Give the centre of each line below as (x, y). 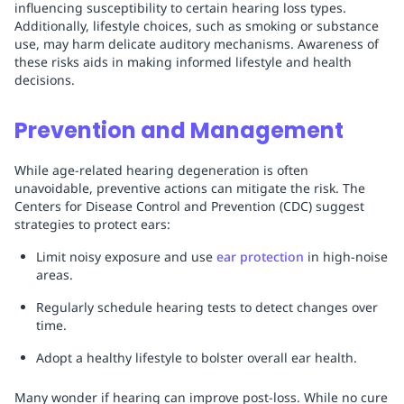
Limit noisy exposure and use (126, 257)
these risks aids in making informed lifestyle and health (183, 62)
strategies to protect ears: (92, 225)
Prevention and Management (179, 131)
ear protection (260, 257)
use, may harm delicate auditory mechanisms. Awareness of (197, 44)
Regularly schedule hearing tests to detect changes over (207, 308)
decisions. (45, 80)
